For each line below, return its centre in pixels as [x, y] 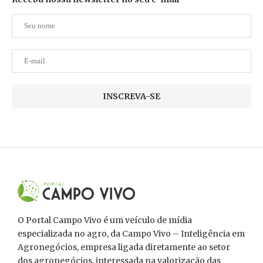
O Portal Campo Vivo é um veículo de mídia [105, 220]
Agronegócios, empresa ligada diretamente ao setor [124, 247]
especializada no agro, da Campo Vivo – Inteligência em [131, 234]
